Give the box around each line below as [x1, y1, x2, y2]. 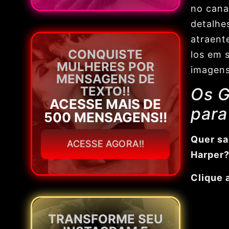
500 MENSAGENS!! [43, 109, 167, 126]
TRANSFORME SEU [48, 212, 163, 227]
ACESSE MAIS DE [50, 96, 162, 112]
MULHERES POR [56, 59, 154, 75]
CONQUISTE [68, 47, 143, 62]
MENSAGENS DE [56, 72, 155, 87]
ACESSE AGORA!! [66, 139, 144, 150]
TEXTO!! [80, 84, 131, 99]
